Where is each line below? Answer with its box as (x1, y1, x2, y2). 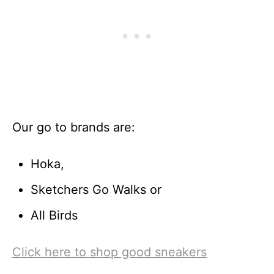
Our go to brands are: (12, 119, 135, 135)
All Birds (31, 207, 78, 223)
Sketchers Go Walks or (31, 182, 161, 197)
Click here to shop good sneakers (12, 244, 207, 259)
